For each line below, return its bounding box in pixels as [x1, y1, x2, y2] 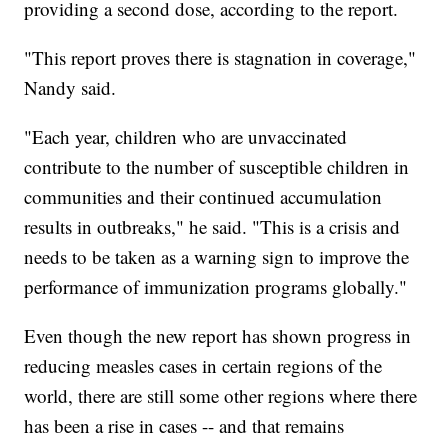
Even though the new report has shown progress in [24, 323, 412, 349]
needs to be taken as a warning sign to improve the [24, 244, 410, 270]
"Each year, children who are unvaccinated [24, 124, 348, 150]
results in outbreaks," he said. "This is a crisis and [24, 214, 401, 240]
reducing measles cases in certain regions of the [24, 353, 383, 379]
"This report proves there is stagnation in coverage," [24, 45, 417, 71]
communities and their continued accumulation [24, 184, 383, 210]
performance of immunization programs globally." [24, 274, 408, 300]
